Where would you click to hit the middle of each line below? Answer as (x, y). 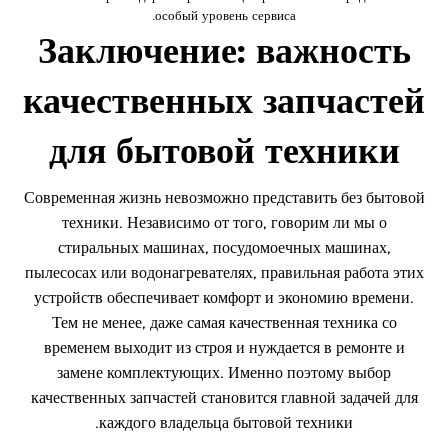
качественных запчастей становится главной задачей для (224, 397)
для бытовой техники (224, 150)
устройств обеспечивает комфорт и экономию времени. (224, 297)
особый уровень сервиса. (225, 15)
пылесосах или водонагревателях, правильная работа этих (224, 272)
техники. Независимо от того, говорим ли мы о (224, 222)
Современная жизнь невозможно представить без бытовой (224, 197)
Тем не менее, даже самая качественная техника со (224, 322)
